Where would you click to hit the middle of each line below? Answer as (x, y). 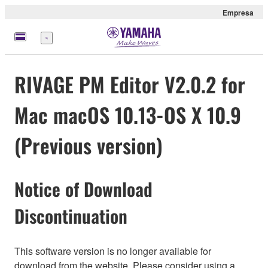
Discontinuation (71, 216)
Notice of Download (83, 189)
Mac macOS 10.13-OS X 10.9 (128, 115)
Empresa (238, 13)
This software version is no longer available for (113, 251)
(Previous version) (89, 145)
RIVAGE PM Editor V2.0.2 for (130, 84)
